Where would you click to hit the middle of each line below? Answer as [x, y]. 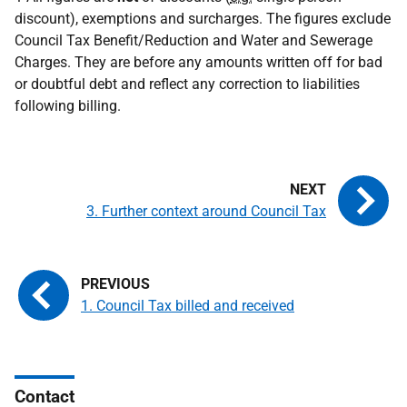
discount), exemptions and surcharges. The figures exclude [203, 18]
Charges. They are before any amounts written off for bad [199, 62]
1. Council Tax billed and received [188, 305]
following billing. [68, 105]
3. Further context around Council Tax [206, 211]
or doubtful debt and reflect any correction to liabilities [187, 84]
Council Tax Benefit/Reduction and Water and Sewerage [194, 40]
